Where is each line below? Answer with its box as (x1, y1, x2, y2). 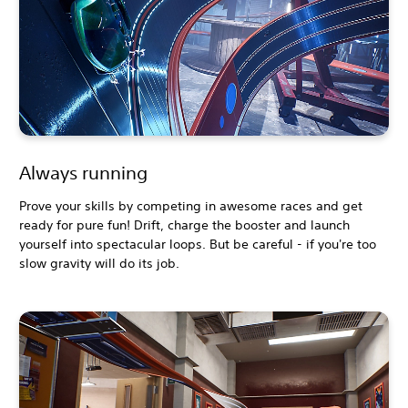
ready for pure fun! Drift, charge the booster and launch (19, 216, 350, 233)
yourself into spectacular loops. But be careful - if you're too (19, 235, 376, 252)
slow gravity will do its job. (19, 254, 179, 271)
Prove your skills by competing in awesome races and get (19, 197, 362, 214)
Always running (19, 161, 148, 183)
